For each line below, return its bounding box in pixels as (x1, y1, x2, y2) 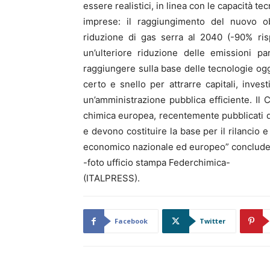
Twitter (199, 216, 225, 225)
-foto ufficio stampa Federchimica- (83, 157, 230, 168)
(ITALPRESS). (83, 172, 140, 184)
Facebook (115, 216, 148, 225)
